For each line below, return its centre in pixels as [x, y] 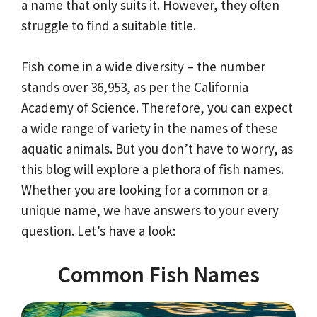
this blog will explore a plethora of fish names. [152, 169]
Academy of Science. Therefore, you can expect [157, 107]
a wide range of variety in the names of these [150, 128]
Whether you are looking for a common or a [145, 189]
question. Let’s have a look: [98, 230]
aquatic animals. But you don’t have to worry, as [157, 148]
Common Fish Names [158, 275]
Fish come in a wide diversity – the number [143, 66]
